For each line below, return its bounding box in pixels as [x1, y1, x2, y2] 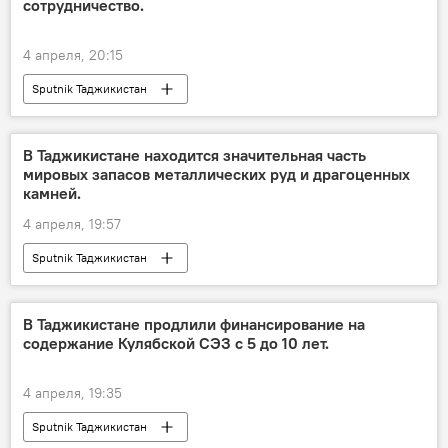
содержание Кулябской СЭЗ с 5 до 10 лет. [23, 333, 329, 354]
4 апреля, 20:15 [23, 46, 123, 65]
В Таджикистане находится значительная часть [23, 145, 366, 166]
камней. [23, 183, 81, 204]
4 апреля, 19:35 [23, 384, 122, 403]
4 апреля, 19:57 [23, 215, 121, 234]
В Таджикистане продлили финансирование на [23, 314, 365, 335]
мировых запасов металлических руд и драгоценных [23, 164, 410, 185]
